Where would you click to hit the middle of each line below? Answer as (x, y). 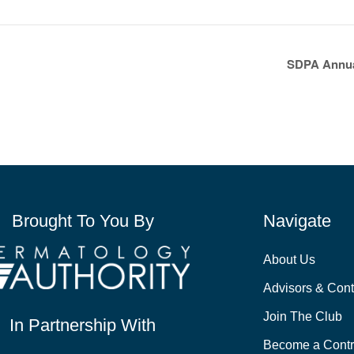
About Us (290, 260)
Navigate (298, 221)
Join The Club (303, 317)
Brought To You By (83, 221)
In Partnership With (83, 326)
